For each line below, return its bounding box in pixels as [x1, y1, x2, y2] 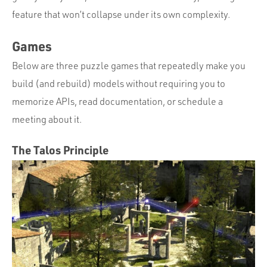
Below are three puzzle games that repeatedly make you [12, 59, 246, 72]
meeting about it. [12, 113, 82, 125]
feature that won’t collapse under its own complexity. [12, 8, 230, 20]
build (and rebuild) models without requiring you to [12, 77, 225, 89]
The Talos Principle [12, 142, 108, 157]
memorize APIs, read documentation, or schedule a [12, 95, 223, 107]
